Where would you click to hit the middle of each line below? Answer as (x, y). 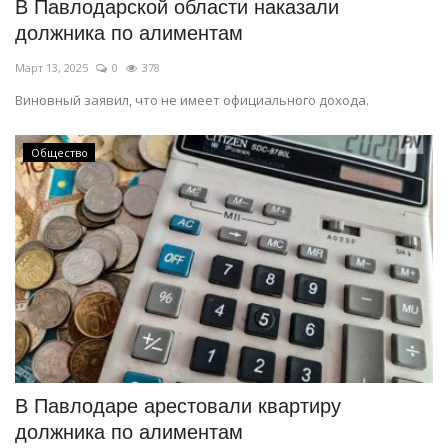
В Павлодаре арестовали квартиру (178, 406)
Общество (59, 152)
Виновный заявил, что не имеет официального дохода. (192, 99)
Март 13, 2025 (51, 67)
